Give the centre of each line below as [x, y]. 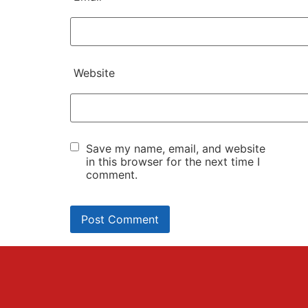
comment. [112, 175]
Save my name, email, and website [176, 149]
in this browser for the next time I [173, 162]
